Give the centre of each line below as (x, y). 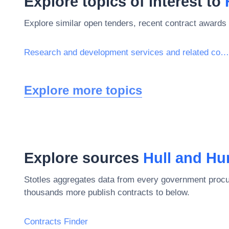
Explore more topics (83, 90)
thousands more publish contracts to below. (107, 192)
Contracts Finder (56, 221)
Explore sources (84, 158)
